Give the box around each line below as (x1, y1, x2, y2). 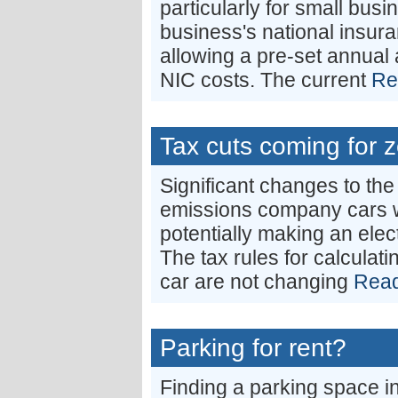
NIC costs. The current (160, 68, 371, 92)
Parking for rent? (160, 333, 346, 362)
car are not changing (160, 270, 354, 293)
